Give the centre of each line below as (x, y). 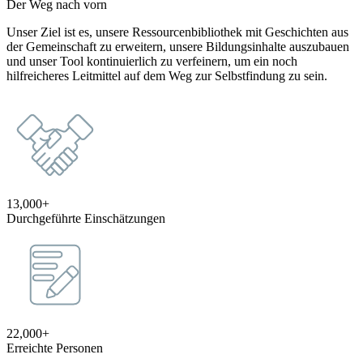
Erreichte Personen (55, 348)
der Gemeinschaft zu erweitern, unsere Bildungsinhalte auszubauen (178, 47)
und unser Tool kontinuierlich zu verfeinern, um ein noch (152, 62)
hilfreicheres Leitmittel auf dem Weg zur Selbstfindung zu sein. (167, 76)
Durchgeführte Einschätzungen (86, 219)
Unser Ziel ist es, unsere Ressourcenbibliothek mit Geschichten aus (177, 32)
